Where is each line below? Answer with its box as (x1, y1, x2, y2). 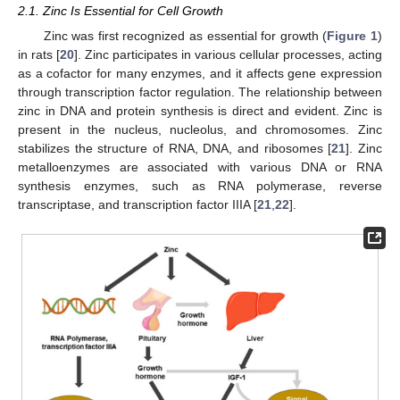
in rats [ (18, 47, 60, 62)
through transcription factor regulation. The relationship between (18, 85, 382, 100)
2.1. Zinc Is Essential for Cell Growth (18, 4, 223, 18)
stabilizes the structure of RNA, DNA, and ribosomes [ (18, 141, 332, 156)
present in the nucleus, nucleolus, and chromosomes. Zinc (18, 122, 382, 137)
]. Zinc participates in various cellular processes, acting (74, 47, 382, 62)
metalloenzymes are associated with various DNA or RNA (18, 160, 382, 175)
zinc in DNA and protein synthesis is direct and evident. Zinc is (18, 104, 382, 119)
